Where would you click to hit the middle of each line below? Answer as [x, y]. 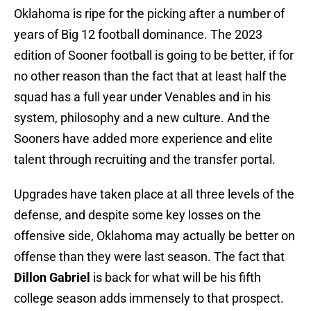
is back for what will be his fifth [176, 278]
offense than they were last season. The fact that [149, 257]
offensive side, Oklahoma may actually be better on [154, 236]
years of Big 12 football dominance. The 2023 [138, 35]
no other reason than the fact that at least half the [150, 76]
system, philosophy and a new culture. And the [142, 118]
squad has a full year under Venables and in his [142, 97]
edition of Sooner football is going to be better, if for [154, 56]
